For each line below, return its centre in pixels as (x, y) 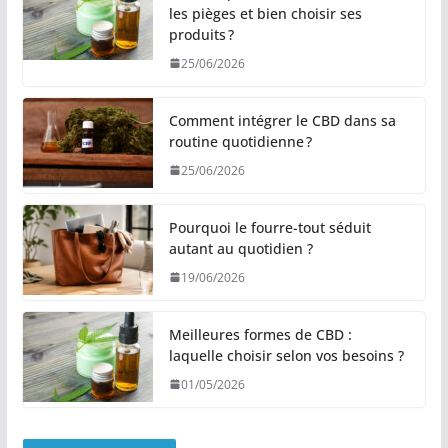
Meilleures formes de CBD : (260, 334)
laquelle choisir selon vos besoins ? (286, 355)
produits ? (201, 34)
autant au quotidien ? (240, 248)
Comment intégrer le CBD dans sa (282, 120)
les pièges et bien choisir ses (265, 13)
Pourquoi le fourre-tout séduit (269, 227)
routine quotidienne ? (240, 141)
